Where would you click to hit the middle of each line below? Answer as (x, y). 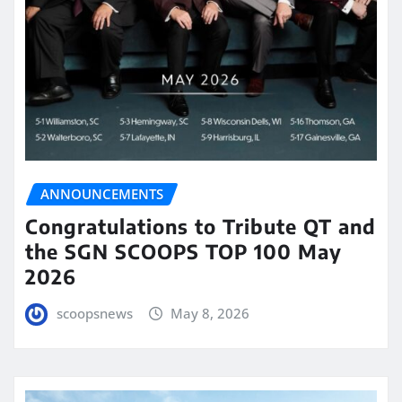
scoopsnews (94, 314)
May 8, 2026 (210, 314)
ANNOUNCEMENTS (102, 193)
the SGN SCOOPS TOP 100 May (184, 252)
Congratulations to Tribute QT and (201, 227)
